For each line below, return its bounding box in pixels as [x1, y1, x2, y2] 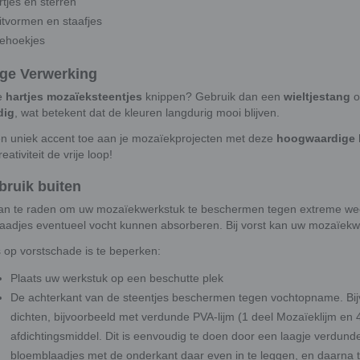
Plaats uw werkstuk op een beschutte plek [10, 271, 223, 284]
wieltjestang [284, 89, 350, 103]
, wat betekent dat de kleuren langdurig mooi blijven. [14, 105, 280, 119]
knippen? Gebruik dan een [142, 89, 284, 103]
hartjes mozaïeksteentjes [6, 89, 142, 103]
